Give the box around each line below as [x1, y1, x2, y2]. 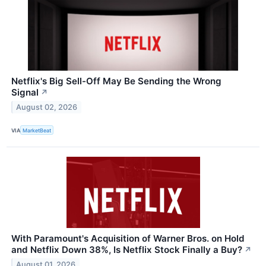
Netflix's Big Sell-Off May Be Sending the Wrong [11, 75, 221, 87]
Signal [11, 87, 39, 99]
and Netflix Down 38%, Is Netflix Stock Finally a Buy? [11, 244, 242, 256]
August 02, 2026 [16, 102, 78, 112]
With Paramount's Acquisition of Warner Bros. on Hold [11, 233, 245, 245]
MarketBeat [23, 126, 52, 134]
